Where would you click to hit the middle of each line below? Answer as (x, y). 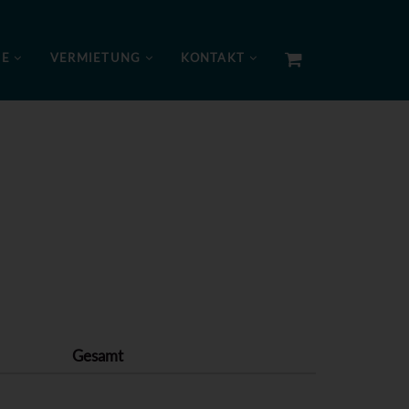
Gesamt (98, 357)
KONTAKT (215, 59)
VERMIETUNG (97, 59)
